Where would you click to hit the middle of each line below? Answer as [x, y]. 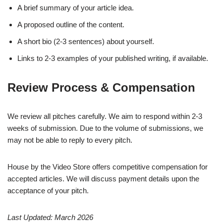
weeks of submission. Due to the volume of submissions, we [105, 128]
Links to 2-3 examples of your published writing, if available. [113, 58]
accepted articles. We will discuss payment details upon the [103, 179]
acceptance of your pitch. [48, 191]
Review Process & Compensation [101, 88]
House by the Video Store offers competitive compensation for [108, 167]
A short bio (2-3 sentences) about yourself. [86, 42]
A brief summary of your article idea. [76, 8]
